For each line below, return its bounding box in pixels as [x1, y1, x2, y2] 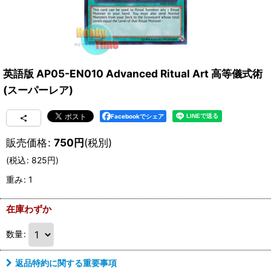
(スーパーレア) [3, 83, 73, 96]
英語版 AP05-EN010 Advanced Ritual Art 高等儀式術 [3, 67, 263, 80]
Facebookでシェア [111, 112, 164, 120]
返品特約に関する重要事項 [15, 257, 117, 268]
